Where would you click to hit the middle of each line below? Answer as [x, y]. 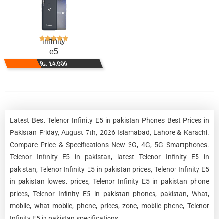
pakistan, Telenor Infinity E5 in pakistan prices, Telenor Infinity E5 [109, 169]
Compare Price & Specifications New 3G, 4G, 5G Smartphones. [109, 144]
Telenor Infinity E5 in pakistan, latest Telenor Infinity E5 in [109, 157]
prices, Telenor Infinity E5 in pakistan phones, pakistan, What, [109, 193]
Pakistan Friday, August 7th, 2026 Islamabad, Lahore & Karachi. [109, 132]
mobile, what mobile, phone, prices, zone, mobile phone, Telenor [109, 206]
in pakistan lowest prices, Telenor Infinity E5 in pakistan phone [109, 181]
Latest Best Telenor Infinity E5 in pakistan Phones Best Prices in [109, 120]
